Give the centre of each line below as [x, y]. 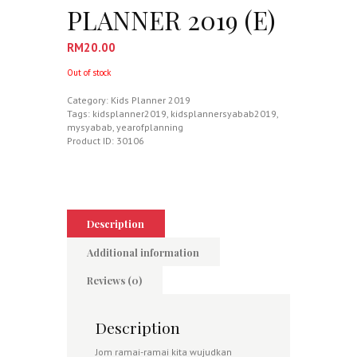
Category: [89, 100]
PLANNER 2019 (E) [171, 20]
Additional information [143, 252]
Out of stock [89, 72]
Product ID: [92, 140]
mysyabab [90, 127]
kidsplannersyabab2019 [224, 113]
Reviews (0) [115, 280]
